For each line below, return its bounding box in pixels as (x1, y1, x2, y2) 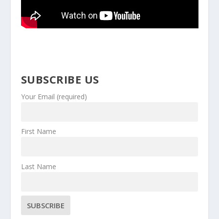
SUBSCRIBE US (21, 72, 99, 87)
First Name (21, 127, 56, 136)
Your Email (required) (21, 92, 87, 102)
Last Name (21, 161, 56, 171)
